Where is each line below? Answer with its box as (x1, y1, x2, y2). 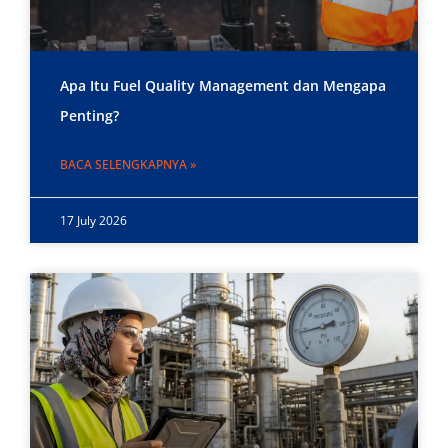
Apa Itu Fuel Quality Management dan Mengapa (60, 76, 386, 96)
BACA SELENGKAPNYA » (60, 156, 196, 174)
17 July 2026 (60, 212, 127, 230)
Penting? (60, 106, 119, 126)
